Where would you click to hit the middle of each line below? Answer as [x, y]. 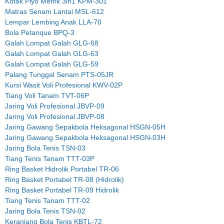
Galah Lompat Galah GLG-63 [52, 53]
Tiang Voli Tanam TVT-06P [47, 95]
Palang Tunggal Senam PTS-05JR [59, 74]
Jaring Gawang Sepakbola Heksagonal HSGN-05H [85, 127]
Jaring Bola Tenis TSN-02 [45, 211]
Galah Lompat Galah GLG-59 [52, 64]
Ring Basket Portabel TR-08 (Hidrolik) [64, 179]
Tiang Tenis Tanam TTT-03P [50, 158]
